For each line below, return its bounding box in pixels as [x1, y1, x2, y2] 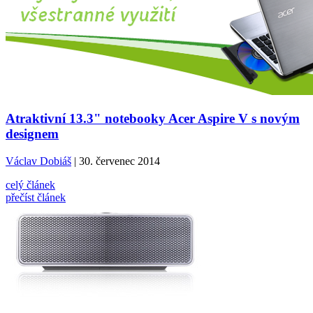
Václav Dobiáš [6, 154, 71, 167]
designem [6, 126, 59, 141]
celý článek [6, 178, 55, 191]
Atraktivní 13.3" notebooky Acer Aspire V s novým [6, 110, 300, 126]
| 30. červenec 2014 [71, 154, 160, 167]
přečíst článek [6, 191, 66, 203]
